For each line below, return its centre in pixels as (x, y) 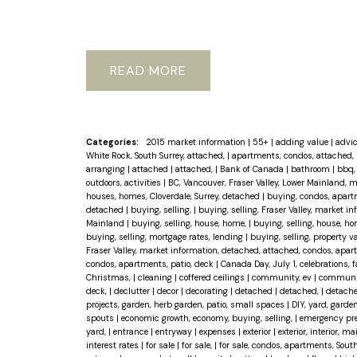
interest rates (113, 345)
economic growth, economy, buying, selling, (208, 318)
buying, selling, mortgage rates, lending (165, 236)
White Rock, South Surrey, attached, (156, 155)
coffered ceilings (213, 277)
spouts (101, 318)
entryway (175, 331)
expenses (218, 331)
